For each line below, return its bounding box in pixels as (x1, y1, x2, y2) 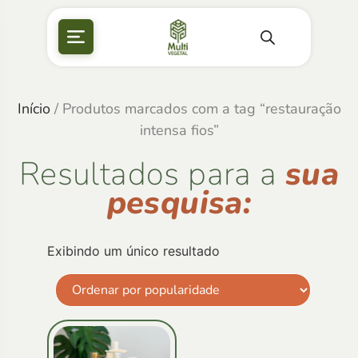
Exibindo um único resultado (47, 242, 220, 259)
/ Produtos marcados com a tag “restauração (50, 98, 341, 118)
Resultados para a (18, 152, 285, 196)
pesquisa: (106, 181, 252, 225)
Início (17, 98, 50, 118)
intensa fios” (139, 120, 219, 140)
